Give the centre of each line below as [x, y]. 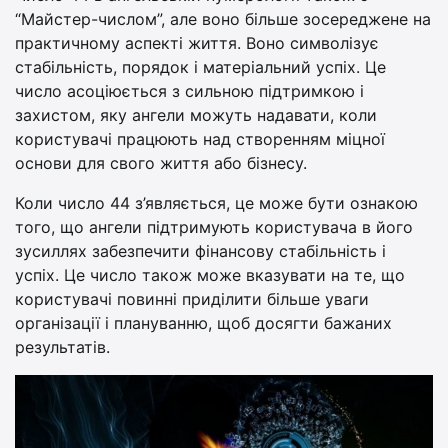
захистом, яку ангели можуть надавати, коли [196, 115]
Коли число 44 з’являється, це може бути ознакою [216, 203]
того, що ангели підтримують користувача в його [214, 227]
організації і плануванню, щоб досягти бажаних [203, 323]
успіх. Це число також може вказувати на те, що [210, 275]
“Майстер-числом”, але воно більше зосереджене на [223, 19]
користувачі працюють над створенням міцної [200, 139]
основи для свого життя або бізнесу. [161, 163]
